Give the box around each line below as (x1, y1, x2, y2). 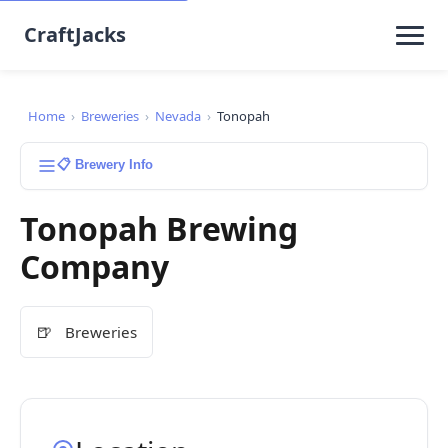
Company (20, 245, 169, 288)
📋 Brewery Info (57, 157, 153, 172)
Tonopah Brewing (20, 207, 298, 250)
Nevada (155, 107, 201, 125)
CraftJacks (24, 21, 126, 48)
